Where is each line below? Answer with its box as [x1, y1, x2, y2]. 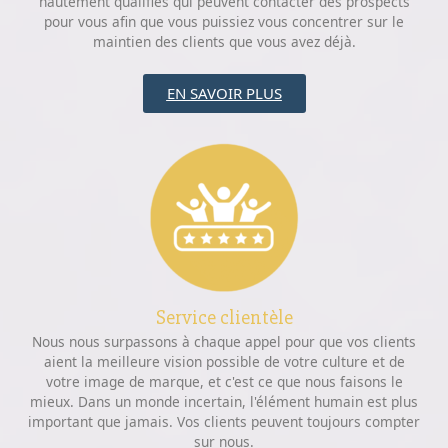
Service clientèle [155, 304, 293, 330]
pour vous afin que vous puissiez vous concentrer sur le [44, 12, 404, 32]
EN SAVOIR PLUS [166, 83, 282, 104]
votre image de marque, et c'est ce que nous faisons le [45, 371, 403, 391]
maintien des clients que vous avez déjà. [92, 32, 356, 52]
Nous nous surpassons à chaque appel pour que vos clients [32, 331, 416, 351]
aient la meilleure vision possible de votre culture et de [43, 351, 405, 371]
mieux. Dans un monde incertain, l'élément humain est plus [30, 391, 418, 411]
